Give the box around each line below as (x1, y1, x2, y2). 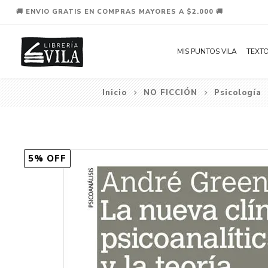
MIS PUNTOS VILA (177, 47, 237, 56)
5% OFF (28, 153, 66, 165)
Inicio (102, 87, 127, 98)
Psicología (214, 87, 261, 98)
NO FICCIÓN (143, 87, 197, 98)
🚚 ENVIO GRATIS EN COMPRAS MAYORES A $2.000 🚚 (16, 7, 223, 16)
